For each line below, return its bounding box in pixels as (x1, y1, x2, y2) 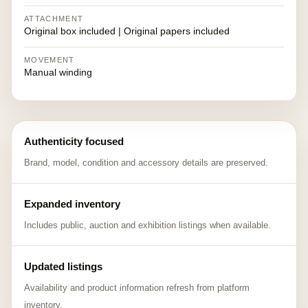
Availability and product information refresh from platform (24, 283, 250, 293)
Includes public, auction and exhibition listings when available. (24, 220, 271, 230)
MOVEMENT (24, 56, 75, 64)
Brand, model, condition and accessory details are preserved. (24, 157, 268, 168)
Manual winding (24, 67, 92, 78)
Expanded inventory (24, 198, 120, 210)
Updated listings (24, 261, 102, 272)
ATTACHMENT (24, 14, 84, 23)
